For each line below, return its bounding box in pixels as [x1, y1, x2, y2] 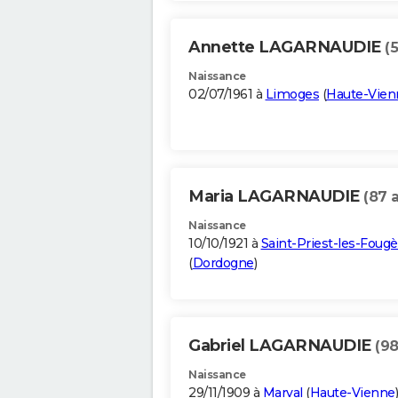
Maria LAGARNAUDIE [188, 187, 363, 207]
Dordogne [192, 255, 254, 272]
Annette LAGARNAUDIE [188, 37, 385, 58]
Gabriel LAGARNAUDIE [188, 336, 375, 356]
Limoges [265, 86, 319, 103]
